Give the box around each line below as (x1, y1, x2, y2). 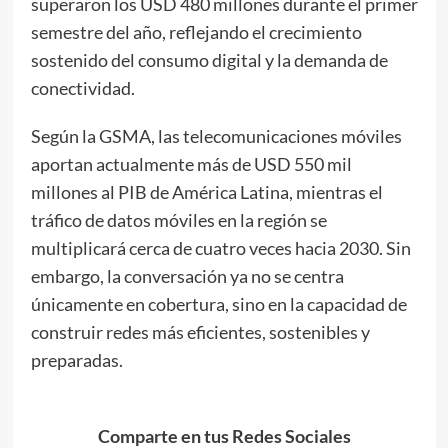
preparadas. (30, 348, 123, 371)
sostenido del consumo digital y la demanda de (30, 48, 388, 71)
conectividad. (30, 76, 135, 99)
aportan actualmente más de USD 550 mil (30, 152, 352, 175)
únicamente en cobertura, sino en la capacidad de (30, 292, 407, 315)
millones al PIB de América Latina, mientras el (30, 180, 383, 203)
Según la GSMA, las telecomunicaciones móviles (30, 124, 402, 147)
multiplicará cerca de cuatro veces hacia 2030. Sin (30, 236, 411, 259)
